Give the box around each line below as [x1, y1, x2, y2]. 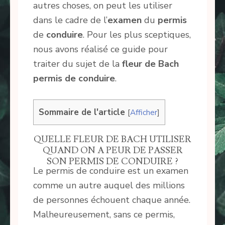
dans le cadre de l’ [33, 14, 107, 27]
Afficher [130, 107, 157, 118]
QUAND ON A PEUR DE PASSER [42, 144, 183, 156]
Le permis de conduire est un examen [33, 164, 188, 177]
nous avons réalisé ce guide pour [33, 43, 168, 56]
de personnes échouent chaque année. [33, 193, 190, 206]
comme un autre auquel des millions [33, 179, 185, 191]
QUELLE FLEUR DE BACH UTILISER [34, 133, 191, 145]
